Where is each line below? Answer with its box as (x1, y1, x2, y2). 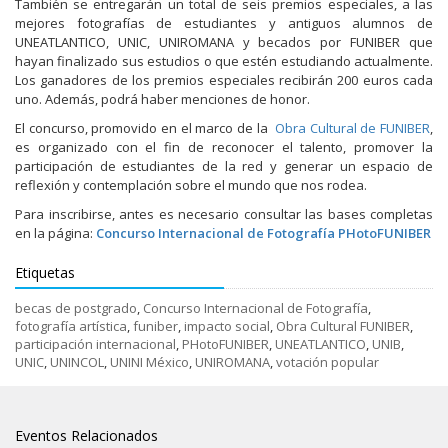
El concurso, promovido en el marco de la (15, 119, 275, 138)
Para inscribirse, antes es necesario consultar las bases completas (15, 205, 433, 224)
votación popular (276, 353, 379, 372)
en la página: (15, 224, 96, 243)
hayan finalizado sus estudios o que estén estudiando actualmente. (15, 52, 433, 71)
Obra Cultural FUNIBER (276, 317, 410, 336)
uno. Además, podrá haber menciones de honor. (15, 90, 313, 109)
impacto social (184, 317, 270, 336)
